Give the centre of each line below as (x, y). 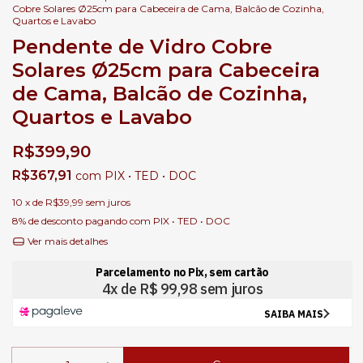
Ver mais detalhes (66, 241)
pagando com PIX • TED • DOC (156, 221)
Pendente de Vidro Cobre (142, 47)
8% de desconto (47, 221)
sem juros (108, 203)
